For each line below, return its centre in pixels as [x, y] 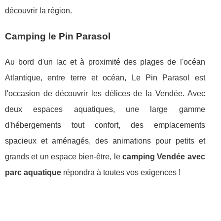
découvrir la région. [38, 10]
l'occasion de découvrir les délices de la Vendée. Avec [105, 93]
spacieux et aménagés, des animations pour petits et [105, 141]
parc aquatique [33, 172]
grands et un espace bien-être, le [64, 156]
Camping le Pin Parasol [58, 36]
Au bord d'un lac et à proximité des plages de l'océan [105, 62]
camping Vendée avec [164, 156]
